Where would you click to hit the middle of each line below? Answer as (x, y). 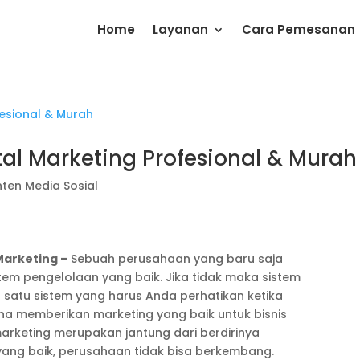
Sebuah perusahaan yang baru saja (176, 259)
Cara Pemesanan (298, 29)
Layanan (180, 29)
